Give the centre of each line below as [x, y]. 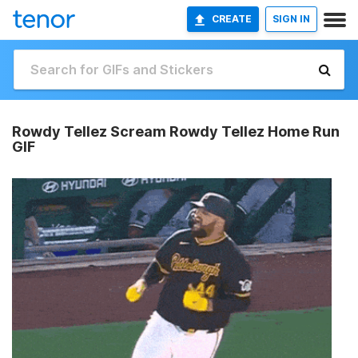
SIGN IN [291, 19]
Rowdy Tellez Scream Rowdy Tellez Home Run [176, 131]
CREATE [232, 19]
